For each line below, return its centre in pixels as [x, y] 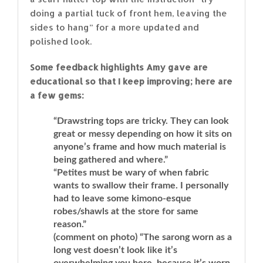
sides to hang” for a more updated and [114, 27]
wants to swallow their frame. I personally [141, 185]
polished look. [61, 41]
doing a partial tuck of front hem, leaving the [129, 13]
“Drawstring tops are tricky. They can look [141, 121]
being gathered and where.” [111, 159]
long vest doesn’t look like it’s [115, 250]
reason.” [70, 224]
